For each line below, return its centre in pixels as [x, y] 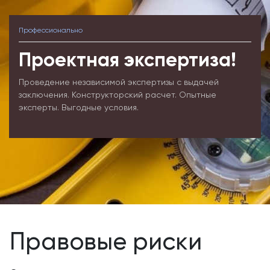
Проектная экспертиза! [127, 60]
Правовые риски [106, 241]
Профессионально [51, 30]
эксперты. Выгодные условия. [79, 107]
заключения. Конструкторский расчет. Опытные [118, 95]
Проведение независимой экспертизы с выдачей [119, 82]
